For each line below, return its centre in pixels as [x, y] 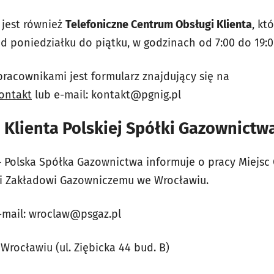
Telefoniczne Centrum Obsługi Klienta [159, 25]
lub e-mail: [61, 95]
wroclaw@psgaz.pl [75, 214]
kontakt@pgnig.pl [136, 95]
